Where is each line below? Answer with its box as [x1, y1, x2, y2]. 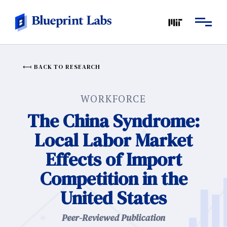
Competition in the [40, 166, 187, 191]
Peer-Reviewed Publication [62, 211, 165, 224]
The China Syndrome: [27, 108, 200, 133]
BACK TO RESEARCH [33, 63, 101, 71]
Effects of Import [45, 147, 182, 172]
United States [60, 185, 167, 210]
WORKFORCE [80, 92, 147, 105]
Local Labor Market [34, 128, 193, 153]
